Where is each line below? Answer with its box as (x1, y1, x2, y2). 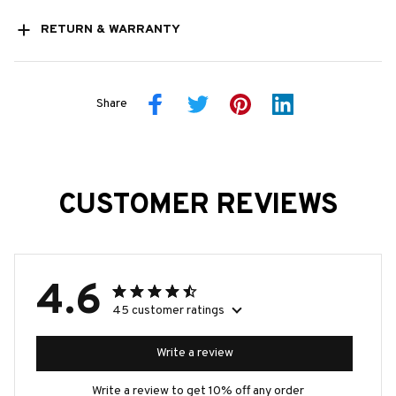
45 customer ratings (112, 302, 225, 318)
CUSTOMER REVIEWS (57, 187, 339, 224)
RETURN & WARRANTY (40, 22, 180, 38)
